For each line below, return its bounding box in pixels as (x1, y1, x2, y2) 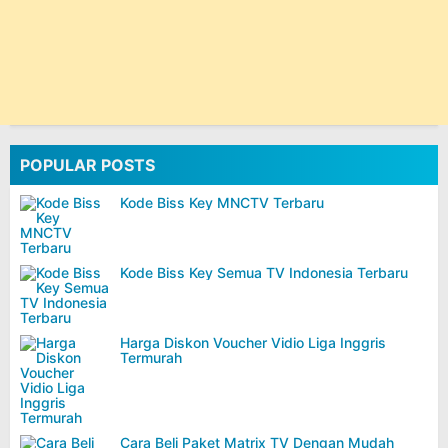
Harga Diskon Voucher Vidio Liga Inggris (120, 333, 386, 351)
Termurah (120, 348, 182, 366)
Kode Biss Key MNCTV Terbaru (120, 193, 324, 211)
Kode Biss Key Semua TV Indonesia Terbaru (120, 263, 408, 281)
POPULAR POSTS (20, 154, 155, 175)
